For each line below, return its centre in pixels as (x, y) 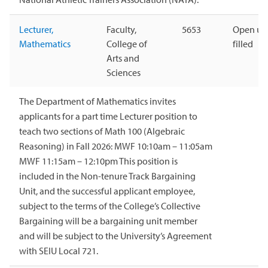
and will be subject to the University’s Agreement (115, 236)
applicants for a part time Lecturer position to (108, 116)
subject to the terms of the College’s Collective (110, 206)
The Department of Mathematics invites (98, 101)
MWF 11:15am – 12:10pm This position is (98, 161)
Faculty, (121, 30)
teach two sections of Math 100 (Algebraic (102, 131)
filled (243, 44)
